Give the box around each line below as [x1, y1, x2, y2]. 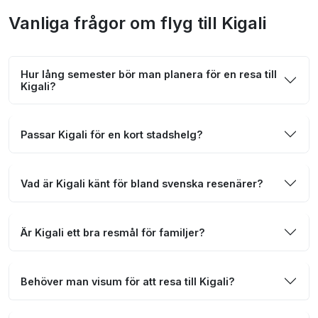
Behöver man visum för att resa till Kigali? [21, 275, 235, 287]
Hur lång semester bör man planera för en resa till [21, 68, 277, 81]
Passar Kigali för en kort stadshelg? [21, 128, 203, 141]
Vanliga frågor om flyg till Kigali [9, 13, 266, 34]
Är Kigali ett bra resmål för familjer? [21, 226, 205, 238]
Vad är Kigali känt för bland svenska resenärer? [21, 177, 263, 190]
